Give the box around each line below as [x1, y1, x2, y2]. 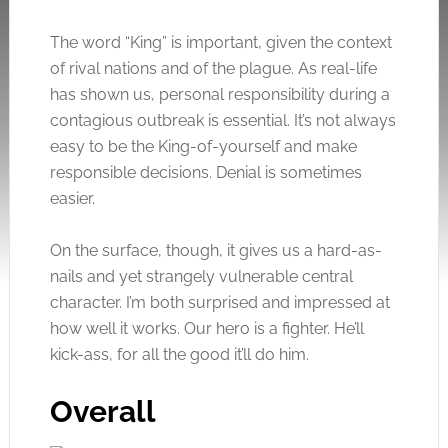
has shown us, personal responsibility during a [49, 84, 390, 104]
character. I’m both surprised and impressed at [49, 292, 390, 312]
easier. [49, 188, 95, 208]
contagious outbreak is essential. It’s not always [49, 110, 396, 130]
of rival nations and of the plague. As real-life [49, 58, 377, 78]
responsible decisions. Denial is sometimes [49, 162, 362, 182]
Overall [49, 393, 156, 429]
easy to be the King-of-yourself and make [49, 136, 357, 156]
